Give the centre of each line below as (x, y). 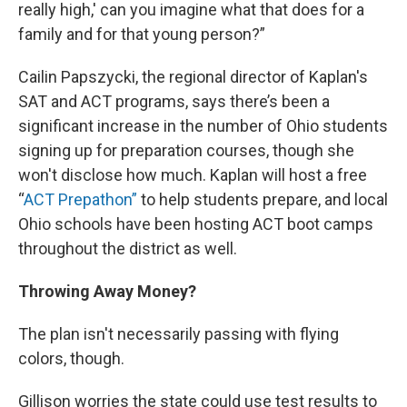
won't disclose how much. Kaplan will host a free (193, 175)
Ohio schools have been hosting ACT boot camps (196, 224)
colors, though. (71, 359)
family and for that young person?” (142, 35)
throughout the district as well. (128, 249)
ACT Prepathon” (82, 200)
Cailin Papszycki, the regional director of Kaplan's (193, 77)
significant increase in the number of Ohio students (203, 126)
